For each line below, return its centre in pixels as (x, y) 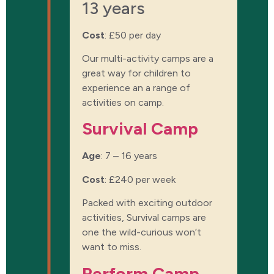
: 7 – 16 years (129, 156)
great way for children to (136, 73)
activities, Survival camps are (144, 218)
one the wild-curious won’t (142, 232)
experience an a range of (136, 87)
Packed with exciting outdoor (147, 203)
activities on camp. (123, 102)
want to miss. (112, 247)
